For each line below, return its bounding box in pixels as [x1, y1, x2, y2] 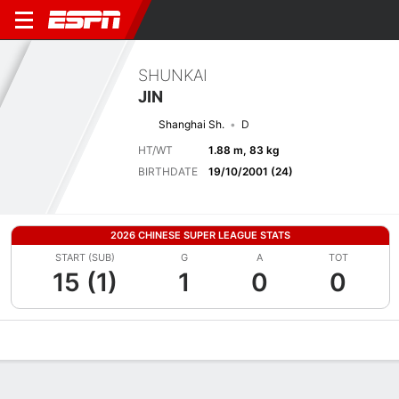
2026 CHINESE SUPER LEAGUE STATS [110, 229, 290, 241]
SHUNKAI [138, 65, 208, 85]
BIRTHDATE [138, 164, 198, 178]
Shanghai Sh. [159, 117, 224, 131]
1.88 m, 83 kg [208, 142, 280, 157]
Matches [156, 332, 206, 348]
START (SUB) [55, 251, 116, 264]
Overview [7, 332, 62, 348]
